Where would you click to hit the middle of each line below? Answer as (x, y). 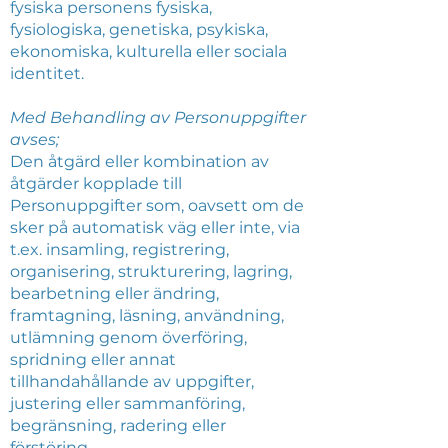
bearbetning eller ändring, (114, 293)
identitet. (49, 73)
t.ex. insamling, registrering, (119, 249)
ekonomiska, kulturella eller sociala (148, 51)
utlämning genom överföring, (128, 337)
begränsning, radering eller (118, 425)
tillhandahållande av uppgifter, (132, 381)
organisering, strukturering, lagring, (151, 271)
